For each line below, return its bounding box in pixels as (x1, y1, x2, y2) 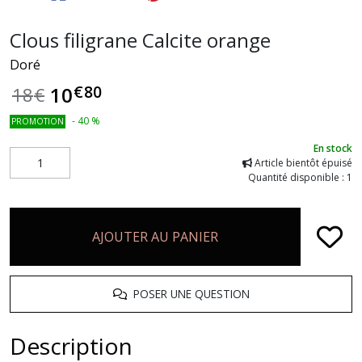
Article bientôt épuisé (252, 155, 352, 170)
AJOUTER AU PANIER (92, 227, 218, 246)
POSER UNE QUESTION (126, 285, 250, 301)
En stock (314, 141, 352, 155)
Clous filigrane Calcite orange (10, 26, 271, 53)
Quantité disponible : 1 (248, 170, 352, 184)
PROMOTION (11, 115, 64, 127)
